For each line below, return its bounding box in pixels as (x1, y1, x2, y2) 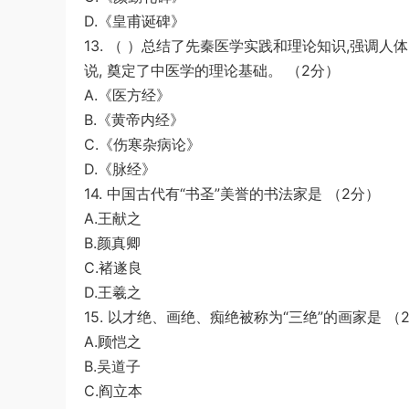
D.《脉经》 (84, 160, 156, 178)
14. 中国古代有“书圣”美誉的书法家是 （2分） (84, 184, 380, 203)
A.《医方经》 (84, 86, 171, 104)
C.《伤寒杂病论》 (84, 135, 201, 153)
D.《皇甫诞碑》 (84, 12, 185, 30)
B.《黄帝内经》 (84, 110, 184, 129)
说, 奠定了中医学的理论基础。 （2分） (84, 61, 340, 79)
